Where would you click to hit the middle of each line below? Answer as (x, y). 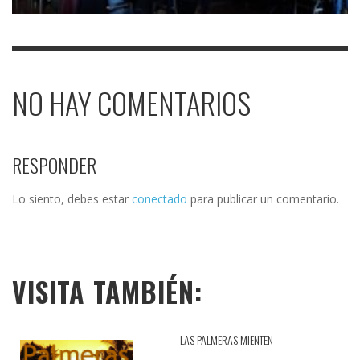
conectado (160, 198)
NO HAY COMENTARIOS (131, 102)
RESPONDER (54, 164)
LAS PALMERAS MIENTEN (227, 339)
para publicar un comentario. (263, 198)
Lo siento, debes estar (72, 198)
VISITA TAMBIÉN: (107, 291)
